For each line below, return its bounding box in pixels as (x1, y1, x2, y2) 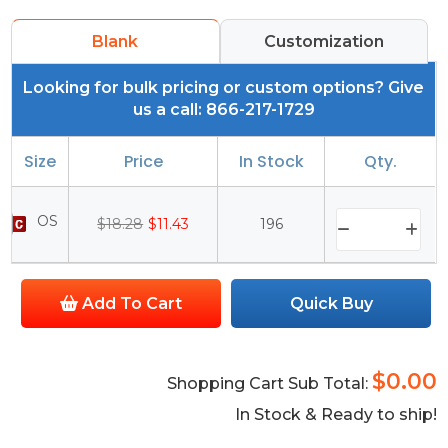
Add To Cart (78, 294, 183, 314)
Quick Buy (289, 294, 373, 314)
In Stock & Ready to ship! (234, 405, 437, 425)
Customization (264, 32, 384, 52)
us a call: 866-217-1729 (132, 100, 315, 120)
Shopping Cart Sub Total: (166, 374, 372, 394)
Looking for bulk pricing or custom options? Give (23, 78, 425, 98)
